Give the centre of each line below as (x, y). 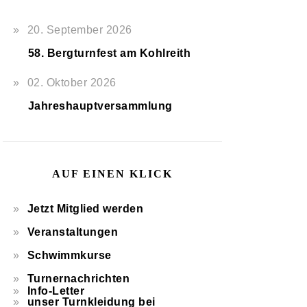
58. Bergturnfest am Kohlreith (109, 53)
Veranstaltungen (73, 232)
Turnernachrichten (78, 279)
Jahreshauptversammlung (100, 106)
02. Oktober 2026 (72, 83)
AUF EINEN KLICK (112, 174)
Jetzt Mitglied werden (85, 209)
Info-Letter (56, 291)
